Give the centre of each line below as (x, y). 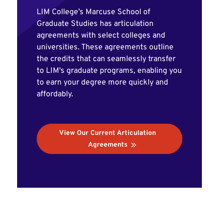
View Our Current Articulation (108, 133)
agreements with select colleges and (101, 36)
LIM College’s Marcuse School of (93, 12)
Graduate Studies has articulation (95, 24)
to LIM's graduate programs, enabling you (109, 71)
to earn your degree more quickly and (102, 83)
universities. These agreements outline (105, 47)
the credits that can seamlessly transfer (106, 59)
